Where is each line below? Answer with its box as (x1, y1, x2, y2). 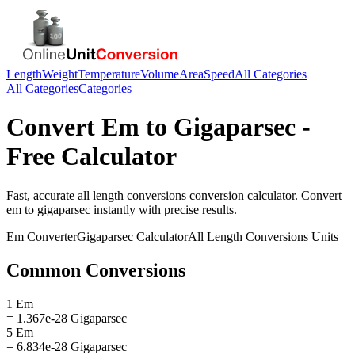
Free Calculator (6, 142, 177, 171)
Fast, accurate (6, 188, 78, 202)
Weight (42, 67, 78, 81)
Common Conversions (6, 259, 185, 281)
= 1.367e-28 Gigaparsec (6, 311, 127, 325)
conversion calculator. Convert (186, 188, 342, 202)
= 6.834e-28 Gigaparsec (6, 339, 127, 353)
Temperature (78, 67, 140, 81)
